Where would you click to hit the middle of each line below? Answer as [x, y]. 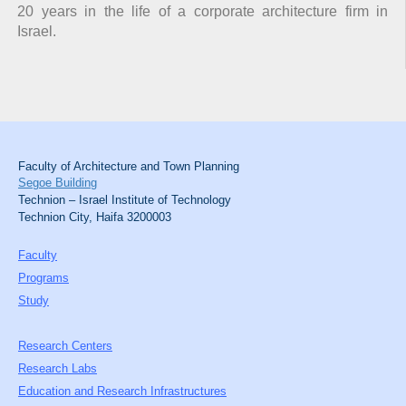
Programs [43, 277]
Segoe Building [58, 182]
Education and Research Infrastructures [122, 391]
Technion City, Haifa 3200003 [95, 217]
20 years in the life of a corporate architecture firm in [203, 11]
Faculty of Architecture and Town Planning [129, 166]
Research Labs [58, 368]
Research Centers [65, 345]
